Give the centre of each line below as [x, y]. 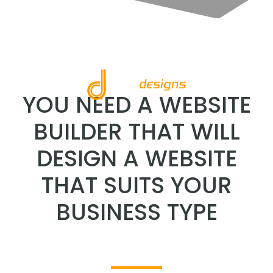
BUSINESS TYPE [136, 212]
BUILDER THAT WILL [136, 132]
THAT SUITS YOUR [136, 185]
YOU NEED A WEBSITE [136, 105]
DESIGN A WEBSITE [136, 158]
